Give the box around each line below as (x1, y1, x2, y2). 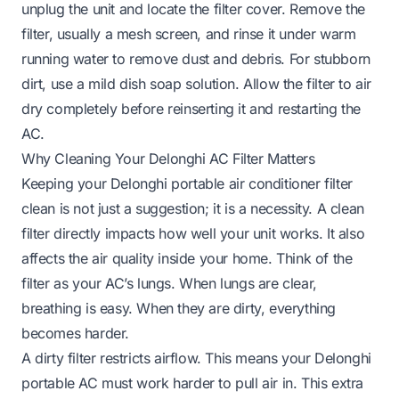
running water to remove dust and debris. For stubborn (21, 49, 370, 68)
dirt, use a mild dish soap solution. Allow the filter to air (21, 74, 372, 93)
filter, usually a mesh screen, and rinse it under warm (21, 24, 356, 43)
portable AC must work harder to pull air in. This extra (21, 373, 364, 392)
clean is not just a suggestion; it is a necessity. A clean (21, 199, 364, 217)
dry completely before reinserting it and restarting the (21, 99, 362, 118)
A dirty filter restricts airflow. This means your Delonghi (21, 348, 371, 367)
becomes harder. (21, 323, 129, 342)
